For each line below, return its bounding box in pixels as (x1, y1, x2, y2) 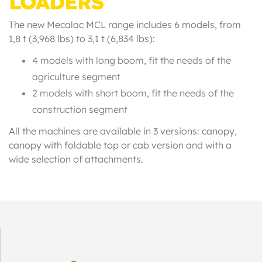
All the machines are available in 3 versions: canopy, (9, 125, 237, 137)
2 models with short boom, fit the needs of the (32, 87, 234, 99)
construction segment (32, 104, 127, 116)
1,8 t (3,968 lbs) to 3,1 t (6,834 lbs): (9, 33, 155, 45)
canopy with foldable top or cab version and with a (9, 139, 232, 151)
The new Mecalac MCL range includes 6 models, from (9, 19, 241, 31)
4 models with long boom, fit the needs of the (32, 54, 231, 67)
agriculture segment (32, 71, 120, 83)
